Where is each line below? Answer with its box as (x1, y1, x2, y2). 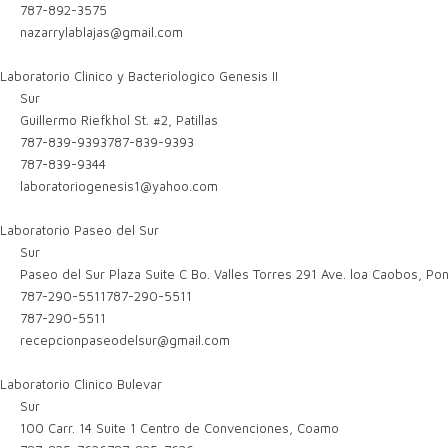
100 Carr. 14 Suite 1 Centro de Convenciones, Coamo (16, 420, 340, 436)
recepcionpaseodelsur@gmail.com (20, 332, 231, 348)
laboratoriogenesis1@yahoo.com (20, 178, 219, 194)
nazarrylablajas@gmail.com (20, 24, 184, 40)
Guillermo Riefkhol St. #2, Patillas (16, 112, 219, 128)
